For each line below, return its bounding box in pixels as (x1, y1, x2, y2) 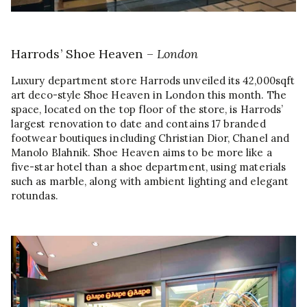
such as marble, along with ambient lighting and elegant (11, 175, 288, 188)
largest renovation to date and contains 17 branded (11, 117, 266, 131)
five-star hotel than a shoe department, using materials (11, 160, 286, 174)
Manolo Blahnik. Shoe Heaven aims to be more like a (11, 146, 272, 160)
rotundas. (11, 189, 58, 203)
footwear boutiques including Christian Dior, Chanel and (11, 132, 289, 145)
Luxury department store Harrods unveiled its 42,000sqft (11, 74, 295, 88)
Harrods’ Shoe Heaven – (11, 46, 157, 62)
